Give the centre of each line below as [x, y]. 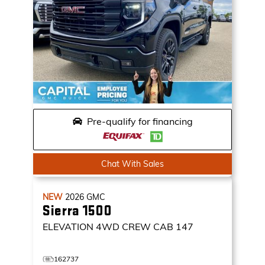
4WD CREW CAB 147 [145, 227]
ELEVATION [68, 227]
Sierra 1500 [77, 211]
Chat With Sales [132, 164]
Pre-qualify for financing [140, 121]
